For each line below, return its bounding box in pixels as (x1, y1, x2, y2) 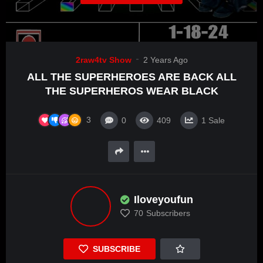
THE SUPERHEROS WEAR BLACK (45, 85, 218, 97)
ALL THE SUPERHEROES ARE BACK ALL (26, 71, 237, 83)
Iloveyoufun (133, 194, 193, 206)
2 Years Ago (143, 55, 188, 65)
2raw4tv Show (75, 55, 131, 65)
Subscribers (146, 208, 190, 218)
